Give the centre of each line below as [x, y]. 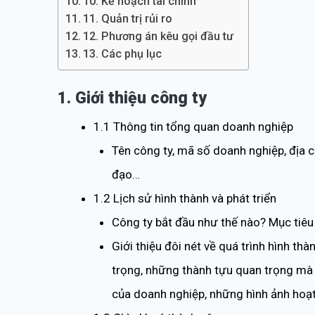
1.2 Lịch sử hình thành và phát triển [185, 198]
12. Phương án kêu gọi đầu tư [159, 36]
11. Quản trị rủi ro [128, 19]
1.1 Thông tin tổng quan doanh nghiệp [193, 127]
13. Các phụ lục [123, 54]
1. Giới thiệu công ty [132, 98]
